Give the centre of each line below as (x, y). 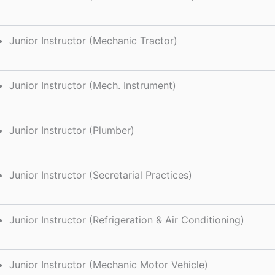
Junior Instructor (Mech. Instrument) (93, 85)
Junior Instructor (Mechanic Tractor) (93, 40)
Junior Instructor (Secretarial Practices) (101, 175)
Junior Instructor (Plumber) (72, 130)
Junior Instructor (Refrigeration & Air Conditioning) (127, 219)
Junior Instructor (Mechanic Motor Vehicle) (109, 264)
